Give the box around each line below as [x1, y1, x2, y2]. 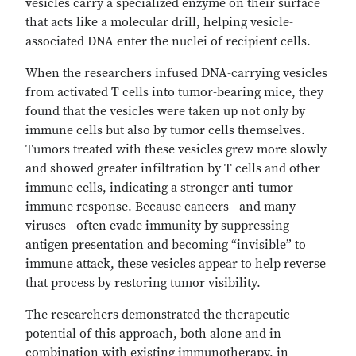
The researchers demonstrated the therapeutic [25, 307, 290, 323]
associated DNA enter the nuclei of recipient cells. [25, 33, 317, 49]
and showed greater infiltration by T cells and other [25, 161, 320, 176]
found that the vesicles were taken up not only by [25, 103, 305, 119]
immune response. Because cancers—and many [25, 199, 296, 215]
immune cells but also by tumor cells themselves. [25, 122, 305, 138]
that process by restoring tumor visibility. [25, 275, 264, 291]
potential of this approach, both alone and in [25, 326, 281, 342]
